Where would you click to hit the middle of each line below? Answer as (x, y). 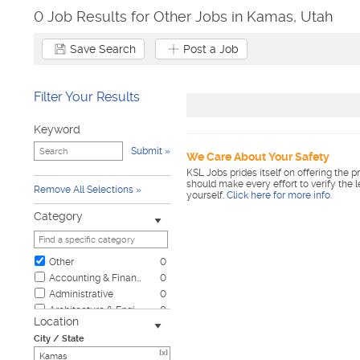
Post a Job (211, 49)
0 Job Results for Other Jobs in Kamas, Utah (183, 16)
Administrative (81, 294)
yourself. (207, 195)
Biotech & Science (90, 342)
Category (58, 216)
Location (56, 321)
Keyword (57, 129)
